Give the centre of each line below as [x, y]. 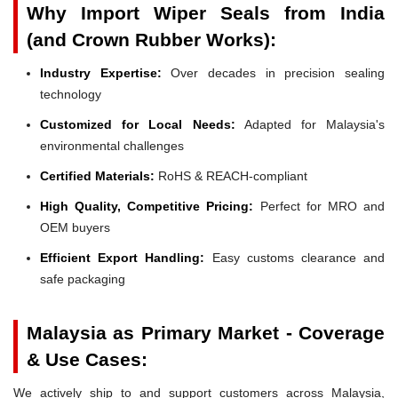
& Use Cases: [87, 359]
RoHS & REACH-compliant [231, 175]
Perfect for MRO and [319, 206]
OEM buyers [75, 227]
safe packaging [83, 279]
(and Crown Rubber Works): [151, 39]
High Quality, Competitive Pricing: [147, 206]
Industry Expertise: [101, 72]
